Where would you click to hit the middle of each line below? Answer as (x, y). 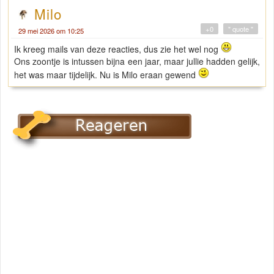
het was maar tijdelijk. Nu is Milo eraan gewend (106, 74)
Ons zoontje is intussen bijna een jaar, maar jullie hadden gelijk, (137, 61)
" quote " (241, 28)
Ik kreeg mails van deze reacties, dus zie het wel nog (117, 49)
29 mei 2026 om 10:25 (51, 30)
